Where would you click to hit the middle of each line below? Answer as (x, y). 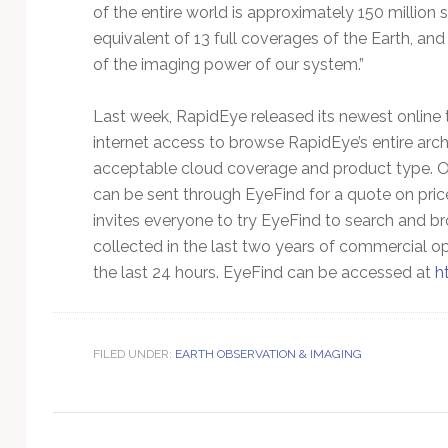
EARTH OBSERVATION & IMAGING (268, 353)
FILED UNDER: (133, 353)
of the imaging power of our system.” (228, 64)
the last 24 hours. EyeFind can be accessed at (263, 272)
